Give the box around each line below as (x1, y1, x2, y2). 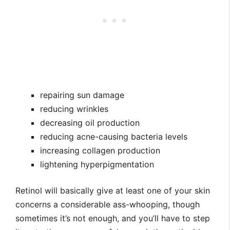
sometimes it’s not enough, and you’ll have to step (15, 213, 210, 224)
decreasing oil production (40, 118, 140, 128)
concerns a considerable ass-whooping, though (15, 199, 200, 210)
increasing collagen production (40, 145, 160, 156)
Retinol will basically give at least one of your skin (15, 185, 210, 196)
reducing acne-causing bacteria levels (40, 131, 187, 142)
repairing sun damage (40, 90, 124, 101)
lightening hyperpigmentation (40, 159, 154, 170)
